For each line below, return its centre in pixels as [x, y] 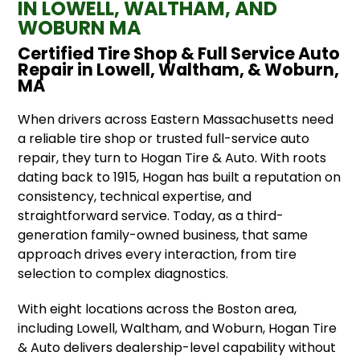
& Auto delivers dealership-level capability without [177, 347]
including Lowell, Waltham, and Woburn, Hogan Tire [178, 328]
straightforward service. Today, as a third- [151, 215]
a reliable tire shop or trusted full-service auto [164, 138]
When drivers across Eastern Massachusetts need [176, 119]
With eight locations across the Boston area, [157, 309]
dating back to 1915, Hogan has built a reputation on [180, 177]
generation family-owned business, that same [163, 235]
